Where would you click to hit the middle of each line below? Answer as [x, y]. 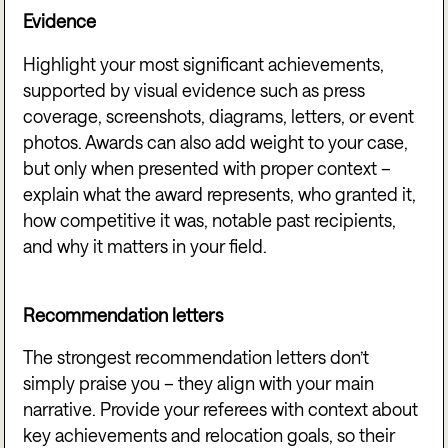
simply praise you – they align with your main [199, 383]
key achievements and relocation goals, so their [209, 435]
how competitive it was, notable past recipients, [210, 219]
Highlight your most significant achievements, [204, 63]
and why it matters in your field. [145, 245]
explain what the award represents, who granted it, [220, 193]
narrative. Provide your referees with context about [221, 409]
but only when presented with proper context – [207, 167]
